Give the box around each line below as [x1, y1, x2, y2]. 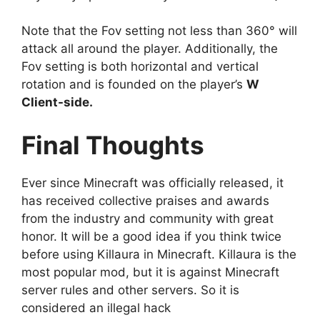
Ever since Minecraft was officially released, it [21, 175, 284, 190]
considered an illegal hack [21, 300, 171, 315]
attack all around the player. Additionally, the [21, 41, 278, 56]
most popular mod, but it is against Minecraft [21, 264, 279, 279]
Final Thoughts [21, 129, 204, 160]
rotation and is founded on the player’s [21, 77, 246, 92]
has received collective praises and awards [21, 193, 269, 208]
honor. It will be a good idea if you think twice [21, 229, 281, 244]
